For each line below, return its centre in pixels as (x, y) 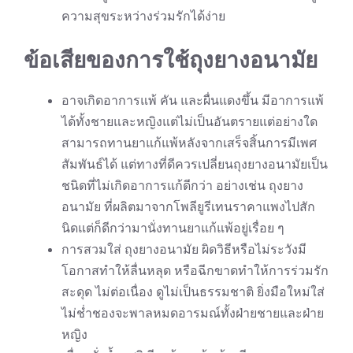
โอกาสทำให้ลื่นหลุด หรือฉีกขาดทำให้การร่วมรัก (195, 270)
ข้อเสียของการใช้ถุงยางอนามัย (171, 59)
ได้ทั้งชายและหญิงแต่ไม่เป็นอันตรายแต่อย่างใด (190, 121)
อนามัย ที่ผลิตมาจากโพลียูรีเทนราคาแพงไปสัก (188, 206)
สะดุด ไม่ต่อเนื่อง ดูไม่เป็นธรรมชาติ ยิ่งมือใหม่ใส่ (193, 291)
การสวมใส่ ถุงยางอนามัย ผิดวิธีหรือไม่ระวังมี (184, 249)
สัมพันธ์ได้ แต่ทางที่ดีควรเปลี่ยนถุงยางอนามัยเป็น (195, 163)
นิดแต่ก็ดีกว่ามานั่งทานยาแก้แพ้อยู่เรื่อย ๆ (173, 227)
